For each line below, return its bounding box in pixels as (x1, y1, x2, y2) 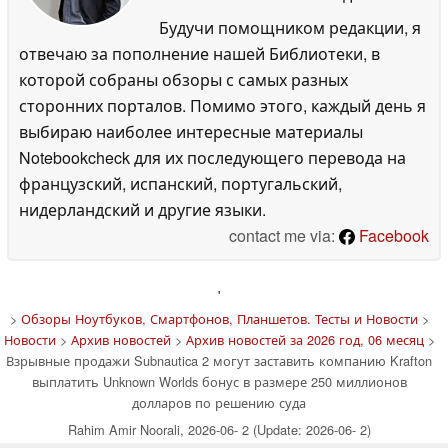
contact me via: (229, 223, 339, 247)
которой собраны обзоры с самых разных (19, 67, 348, 91)
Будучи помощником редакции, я (159, 15, 421, 39)
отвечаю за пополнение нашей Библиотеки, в (19, 41, 380, 65)
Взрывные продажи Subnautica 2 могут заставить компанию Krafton (6, 350, 432, 370)
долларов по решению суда (132, 392, 306, 412)
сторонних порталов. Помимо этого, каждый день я (19, 93, 426, 117)
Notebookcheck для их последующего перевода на (19, 145, 406, 169)
